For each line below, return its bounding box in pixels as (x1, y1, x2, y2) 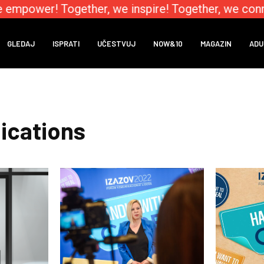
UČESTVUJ (97, 38, 136, 48)
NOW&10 (153, 38, 183, 48)
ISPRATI (52, 38, 80, 48)
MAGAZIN (200, 38, 232, 48)
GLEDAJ (7, 38, 35, 48)
